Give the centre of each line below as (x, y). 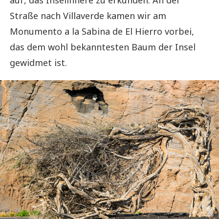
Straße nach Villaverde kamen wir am (88, 15)
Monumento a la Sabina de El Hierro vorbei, (102, 31)
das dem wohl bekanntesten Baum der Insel (103, 47)
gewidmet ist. (38, 62)
